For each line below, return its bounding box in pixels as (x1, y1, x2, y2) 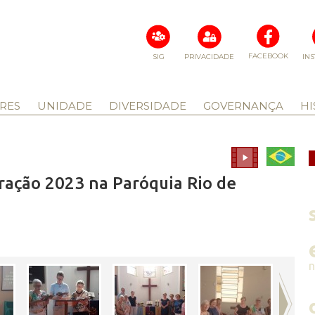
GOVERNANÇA (202, 99, 283, 112)
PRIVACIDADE (184, 52, 234, 61)
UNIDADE (37, 99, 92, 112)
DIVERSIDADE (108, 99, 186, 112)
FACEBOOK (248, 51, 288, 60)
